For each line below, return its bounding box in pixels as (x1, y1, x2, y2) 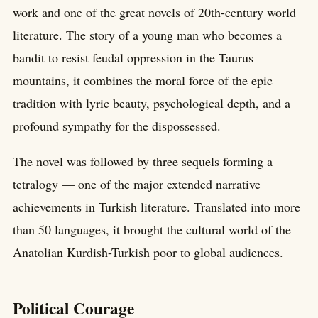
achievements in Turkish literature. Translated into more (13, 197, 300, 215)
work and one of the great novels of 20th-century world (13, 3, 296, 21)
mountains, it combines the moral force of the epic (13, 71, 273, 89)
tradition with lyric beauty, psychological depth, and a (13, 94, 290, 111)
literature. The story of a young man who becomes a (13, 26, 282, 43)
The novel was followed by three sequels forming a (13, 152, 273, 170)
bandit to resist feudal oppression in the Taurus (13, 48, 253, 66)
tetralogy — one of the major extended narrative (13, 175, 261, 192)
